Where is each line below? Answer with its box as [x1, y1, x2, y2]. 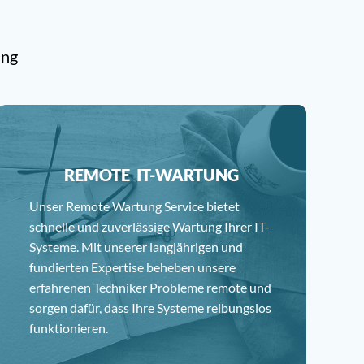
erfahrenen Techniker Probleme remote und [29, 279, 272, 295]
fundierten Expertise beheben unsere [29, 259, 236, 275]
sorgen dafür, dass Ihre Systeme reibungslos [29, 300, 272, 315]
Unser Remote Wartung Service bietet [29, 198, 240, 214]
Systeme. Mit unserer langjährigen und [29, 239, 244, 254]
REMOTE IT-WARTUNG [64, 165, 240, 184]
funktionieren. [29, 320, 109, 336]
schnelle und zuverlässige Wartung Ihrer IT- [29, 219, 271, 234]
